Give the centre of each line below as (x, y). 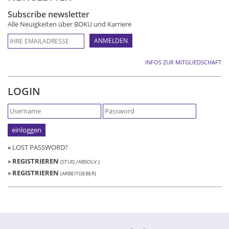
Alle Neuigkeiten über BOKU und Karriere (70, 24)
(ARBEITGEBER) (78, 173)
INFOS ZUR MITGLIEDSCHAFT (183, 62)
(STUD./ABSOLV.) (80, 161)
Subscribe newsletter (49, 14)
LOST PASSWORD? (40, 147)
